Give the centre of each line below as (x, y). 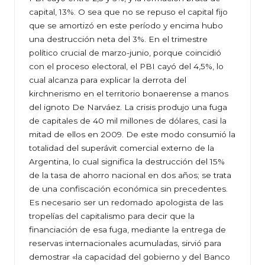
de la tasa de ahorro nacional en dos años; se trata (130, 175)
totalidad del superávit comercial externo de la (122, 148)
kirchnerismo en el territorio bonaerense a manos (129, 94)
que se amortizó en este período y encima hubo (126, 26)
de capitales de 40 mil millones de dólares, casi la (128, 121)
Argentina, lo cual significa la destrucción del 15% (127, 162)
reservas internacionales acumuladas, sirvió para (125, 243)
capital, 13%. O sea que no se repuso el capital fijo (128, 12)
